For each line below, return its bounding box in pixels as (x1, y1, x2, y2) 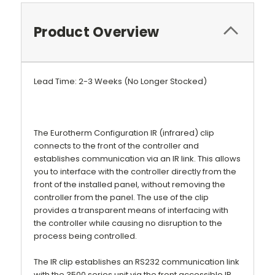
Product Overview (34, 23, 159, 42)
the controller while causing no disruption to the (34, 217, 222, 229)
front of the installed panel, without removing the (34, 179, 225, 190)
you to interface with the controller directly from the (34, 166, 236, 177)
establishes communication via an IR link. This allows (34, 153, 241, 165)
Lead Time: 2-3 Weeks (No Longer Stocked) (34, 76, 207, 87)
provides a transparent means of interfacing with (34, 204, 228, 216)
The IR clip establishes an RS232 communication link (34, 256, 239, 268)
